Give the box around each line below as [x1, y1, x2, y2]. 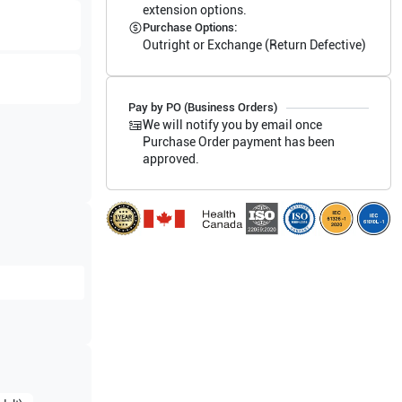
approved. [142, 152, 199, 166]
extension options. [142, 3, 247, 17]
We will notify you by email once [142, 118, 322, 132]
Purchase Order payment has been [142, 135, 335, 149]
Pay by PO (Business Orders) [127, 100, 277, 114]
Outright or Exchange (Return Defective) [142, 38, 366, 52]
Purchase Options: [142, 21, 237, 34]
